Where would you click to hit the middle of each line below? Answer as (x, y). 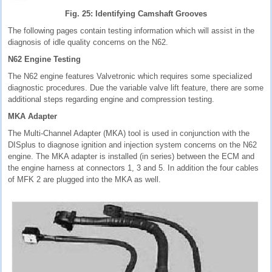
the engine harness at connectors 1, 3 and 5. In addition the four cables (133, 168)
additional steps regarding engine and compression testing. (111, 99)
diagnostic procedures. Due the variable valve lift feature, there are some (136, 87)
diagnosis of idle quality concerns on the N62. (88, 42)
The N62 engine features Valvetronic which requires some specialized (130, 76)
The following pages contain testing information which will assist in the (131, 30)
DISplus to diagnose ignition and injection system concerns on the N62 (132, 144)
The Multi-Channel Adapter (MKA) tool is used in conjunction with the (129, 133)
